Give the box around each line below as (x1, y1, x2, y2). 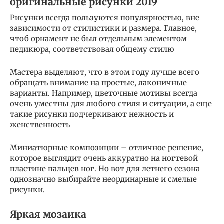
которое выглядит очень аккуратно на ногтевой (10, 153, 198, 163)
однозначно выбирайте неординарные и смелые (10, 174, 197, 184)
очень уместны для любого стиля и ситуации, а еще (10, 98, 212, 108)
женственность (10, 119, 70, 129)
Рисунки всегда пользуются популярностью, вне (10, 12, 199, 22)
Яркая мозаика (10, 208, 86, 221)
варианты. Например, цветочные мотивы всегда (10, 88, 197, 98)
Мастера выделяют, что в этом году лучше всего (10, 67, 199, 77)
